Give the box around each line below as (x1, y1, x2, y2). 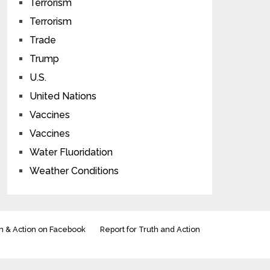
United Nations (30, 90, 97, 102)
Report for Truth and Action (100, 225, 200, 234)
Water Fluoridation (30, 146, 113, 158)
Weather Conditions (30, 165, 119, 177)
